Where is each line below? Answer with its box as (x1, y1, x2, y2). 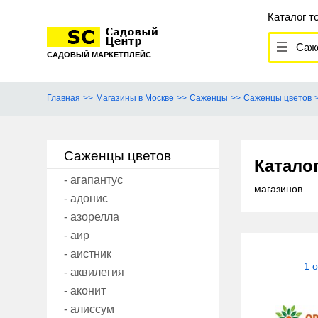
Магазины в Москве (96, 93, 174, 104)
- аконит (64, 285, 106, 297)
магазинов (254, 183, 302, 195)
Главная (47, 93, 80, 104)
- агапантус (64, 174, 123, 187)
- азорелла (64, 211, 119, 224)
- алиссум (64, 303, 114, 316)
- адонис (64, 192, 108, 205)
